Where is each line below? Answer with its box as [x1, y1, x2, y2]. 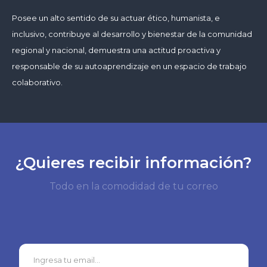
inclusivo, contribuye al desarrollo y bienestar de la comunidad [12, 29, 252, 39]
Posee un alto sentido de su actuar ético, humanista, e [12, 13, 220, 23]
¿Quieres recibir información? [15, 153, 252, 172]
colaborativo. [12, 77, 63, 87]
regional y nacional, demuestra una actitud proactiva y [12, 45, 221, 55]
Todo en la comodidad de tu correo [49, 180, 218, 192]
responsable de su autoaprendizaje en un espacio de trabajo [12, 61, 247, 71]
